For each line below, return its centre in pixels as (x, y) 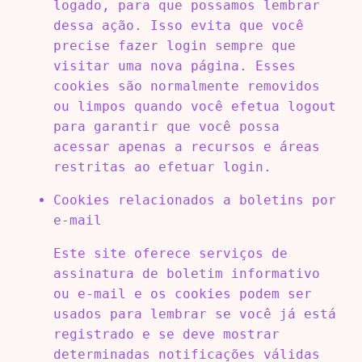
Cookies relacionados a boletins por (194, 200)
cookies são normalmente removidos (186, 86)
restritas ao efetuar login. (162, 166)
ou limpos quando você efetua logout (194, 106)
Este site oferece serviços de (170, 253)
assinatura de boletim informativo (186, 273)
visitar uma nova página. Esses (174, 65)
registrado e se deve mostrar (166, 334)
